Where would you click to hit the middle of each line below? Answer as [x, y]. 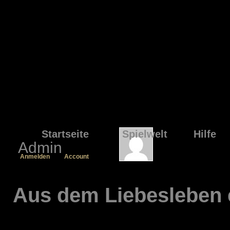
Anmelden [35, 157]
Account [76, 157]
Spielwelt [145, 134]
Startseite [65, 134]
